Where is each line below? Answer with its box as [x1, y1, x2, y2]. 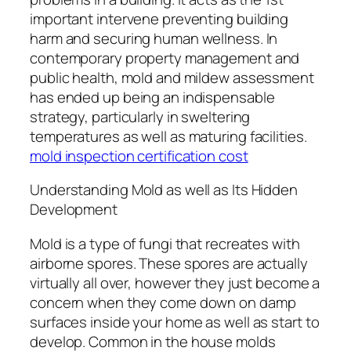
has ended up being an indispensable [30, 86, 275, 107]
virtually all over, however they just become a [30, 272, 320, 293]
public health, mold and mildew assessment [30, 67, 314, 88]
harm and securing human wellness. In [30, 27, 278, 49]
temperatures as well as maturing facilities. [30, 125, 307, 147]
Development [30, 199, 118, 220]
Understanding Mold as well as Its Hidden [30, 179, 298, 201]
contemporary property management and [30, 47, 300, 68]
